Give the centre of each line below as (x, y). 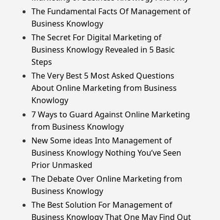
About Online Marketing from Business (104, 88)
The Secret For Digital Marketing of (96, 38)
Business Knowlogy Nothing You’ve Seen (106, 152)
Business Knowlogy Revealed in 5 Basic (103, 50)
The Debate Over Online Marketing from (107, 179)
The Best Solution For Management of (102, 205)
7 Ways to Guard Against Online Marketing (111, 114)
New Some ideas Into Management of (102, 140)
